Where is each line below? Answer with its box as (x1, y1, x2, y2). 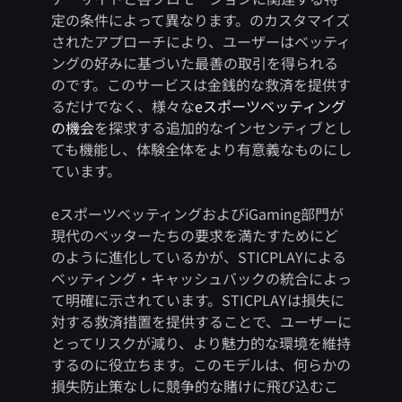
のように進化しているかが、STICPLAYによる (50, 246, 346, 268)
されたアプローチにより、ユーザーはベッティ (50, 31, 351, 53)
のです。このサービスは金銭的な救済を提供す (50, 74, 351, 96)
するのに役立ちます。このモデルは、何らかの (50, 354, 351, 376)
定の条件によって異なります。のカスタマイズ (50, 9, 350, 31)
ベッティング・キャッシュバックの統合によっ (50, 267, 352, 290)
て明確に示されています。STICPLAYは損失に (50, 289, 345, 311)
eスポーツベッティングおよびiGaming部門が (50, 203, 344, 225)
